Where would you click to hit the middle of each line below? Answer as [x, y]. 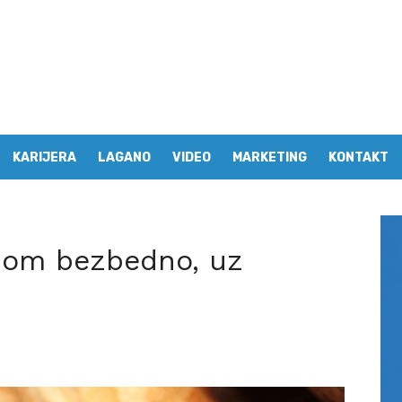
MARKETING [270, 157]
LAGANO [124, 157]
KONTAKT [358, 157]
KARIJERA [44, 157]
